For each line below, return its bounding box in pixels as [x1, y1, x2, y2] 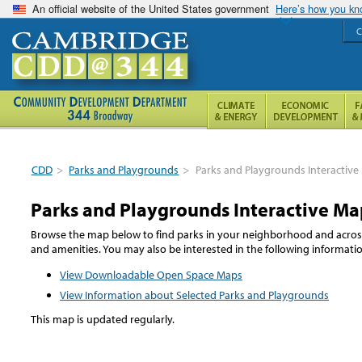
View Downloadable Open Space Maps [60, 267, 242, 282]
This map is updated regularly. [31, 311, 175, 326]
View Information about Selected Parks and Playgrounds [60, 287, 329, 302]
